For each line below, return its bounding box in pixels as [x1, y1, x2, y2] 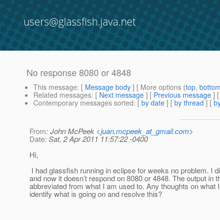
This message [33, 82, 77, 92]
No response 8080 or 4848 [27, 66, 131, 79]
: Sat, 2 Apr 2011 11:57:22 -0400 [45, 134, 148, 144]
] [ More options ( [131, 82, 186, 92]
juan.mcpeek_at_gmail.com [101, 126, 189, 137]
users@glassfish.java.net [24, 15, 136, 28]
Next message [99, 90, 144, 100]
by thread [174, 98, 204, 108]
